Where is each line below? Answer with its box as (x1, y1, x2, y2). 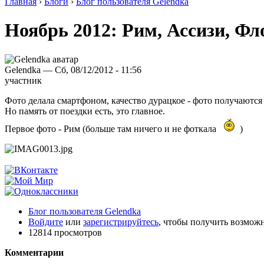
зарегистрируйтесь (83, 216, 159, 227)
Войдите (28, 216, 63, 227)
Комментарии (5, 247, 64, 258)
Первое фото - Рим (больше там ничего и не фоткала (5, 123, 219, 134)
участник (5, 75, 42, 85)
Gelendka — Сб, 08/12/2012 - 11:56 (5, 64, 141, 75)
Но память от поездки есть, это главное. (5, 105, 165, 116)
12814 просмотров (28, 227, 102, 237)
